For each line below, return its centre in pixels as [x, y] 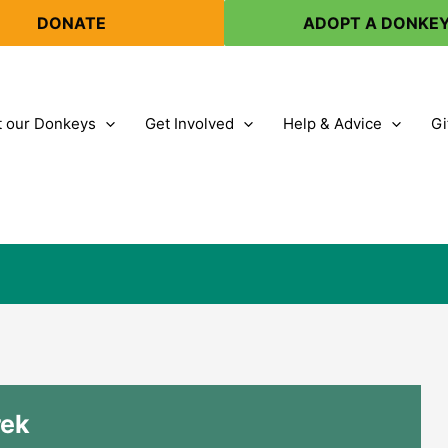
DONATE [71, 23]
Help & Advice [332, 123]
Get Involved [189, 123]
